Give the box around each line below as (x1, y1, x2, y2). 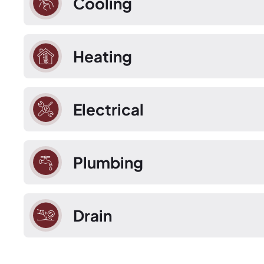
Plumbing (72, 152, 143, 172)
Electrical (72, 99, 144, 119)
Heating (72, 46, 132, 66)
